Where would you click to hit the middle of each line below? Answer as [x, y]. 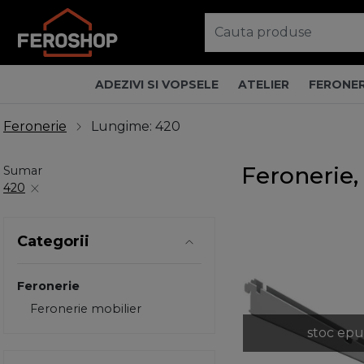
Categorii [53, 242]
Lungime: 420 [136, 126]
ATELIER [263, 84]
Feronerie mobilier [86, 309]
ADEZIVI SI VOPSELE [156, 84]
